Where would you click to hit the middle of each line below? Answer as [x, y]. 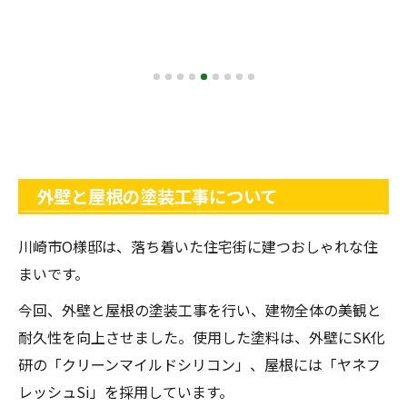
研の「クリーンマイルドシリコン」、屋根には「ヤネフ [199, 364]
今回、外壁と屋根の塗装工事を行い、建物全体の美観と [200, 309]
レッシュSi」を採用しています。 [126, 391]
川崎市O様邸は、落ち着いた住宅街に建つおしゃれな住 [198, 246]
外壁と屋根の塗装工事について [157, 196]
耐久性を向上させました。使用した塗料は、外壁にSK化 [202, 337]
